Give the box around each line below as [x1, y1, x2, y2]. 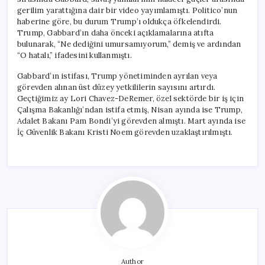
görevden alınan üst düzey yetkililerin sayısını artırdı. [17, 82, 216, 92]
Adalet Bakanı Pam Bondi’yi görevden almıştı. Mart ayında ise [17, 116, 245, 126]
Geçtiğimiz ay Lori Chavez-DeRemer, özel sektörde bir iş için [17, 93, 244, 104]
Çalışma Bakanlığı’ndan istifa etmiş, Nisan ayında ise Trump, [17, 105, 243, 115]
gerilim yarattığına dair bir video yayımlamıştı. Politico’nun [17, 5, 238, 15]
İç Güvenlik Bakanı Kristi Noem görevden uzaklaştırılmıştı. [17, 127, 233, 137]
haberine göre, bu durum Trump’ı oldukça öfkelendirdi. [17, 17, 222, 27]
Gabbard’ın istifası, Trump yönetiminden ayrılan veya [17, 71, 218, 81]
